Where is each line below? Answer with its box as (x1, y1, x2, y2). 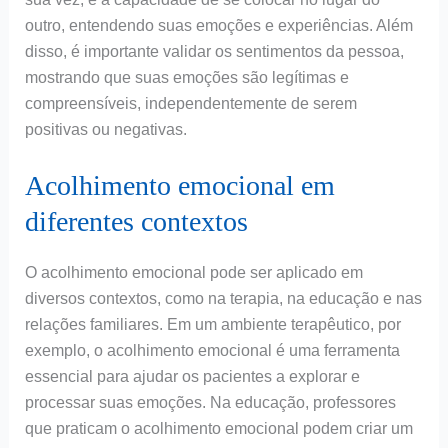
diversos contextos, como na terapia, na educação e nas (24, 290, 422, 308)
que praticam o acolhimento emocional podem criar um (24, 420, 413, 438)
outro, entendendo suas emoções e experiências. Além (24, 16, 413, 34)
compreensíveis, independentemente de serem (24, 94, 357, 112)
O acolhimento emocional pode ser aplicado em (24, 264, 363, 282)
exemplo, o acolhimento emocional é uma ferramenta (24, 342, 400, 360)
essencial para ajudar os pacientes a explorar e (24, 368, 360, 386)
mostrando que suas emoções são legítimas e (24, 68, 349, 86)
